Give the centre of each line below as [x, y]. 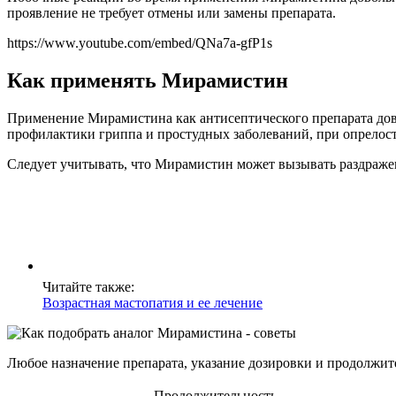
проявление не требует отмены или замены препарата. [171, 12]
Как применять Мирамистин [148, 80]
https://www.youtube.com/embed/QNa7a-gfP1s [140, 42]
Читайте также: [88, 286]
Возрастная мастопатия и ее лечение [152, 302]
